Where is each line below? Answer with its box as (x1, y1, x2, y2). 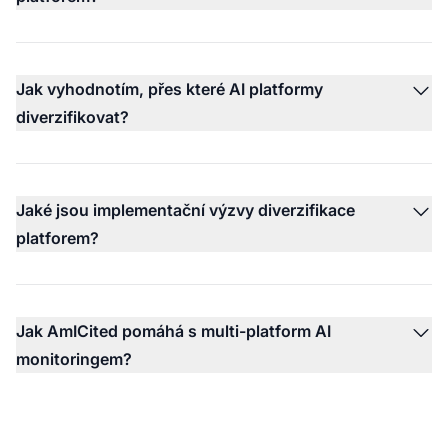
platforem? (16, 227, 99, 248)
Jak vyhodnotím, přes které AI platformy (16, 78, 323, 99)
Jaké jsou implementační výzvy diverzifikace (16, 199, 355, 220)
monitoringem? (16, 348, 132, 369)
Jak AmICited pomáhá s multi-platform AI (16, 320, 331, 341)
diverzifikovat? (16, 106, 129, 127)
